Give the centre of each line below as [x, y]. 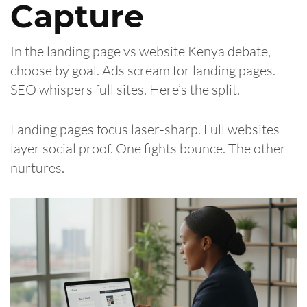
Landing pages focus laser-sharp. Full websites [145, 129]
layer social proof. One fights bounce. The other [148, 148]
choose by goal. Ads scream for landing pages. [143, 70]
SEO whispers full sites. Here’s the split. [125, 89]
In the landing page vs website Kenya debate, [140, 51]
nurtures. [37, 167]
